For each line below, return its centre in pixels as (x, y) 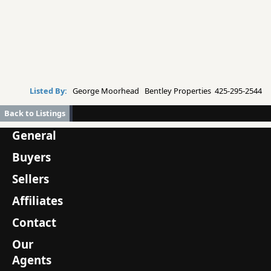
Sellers (31, 179)
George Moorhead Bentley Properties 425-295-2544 (166, 91)
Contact (34, 223)
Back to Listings (35, 113)
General (34, 135)
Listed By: (49, 91)
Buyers (31, 157)
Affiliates (38, 201)
